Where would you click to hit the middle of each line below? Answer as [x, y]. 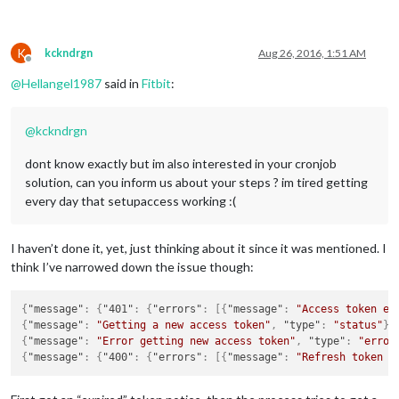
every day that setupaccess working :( [130, 200]
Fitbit [156, 83]
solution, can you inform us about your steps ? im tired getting [196, 182]
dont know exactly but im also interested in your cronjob [181, 163]
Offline [45, 65]
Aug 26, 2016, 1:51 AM [312, 53]
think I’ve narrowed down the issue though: [132, 266]
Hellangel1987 [61, 83]
